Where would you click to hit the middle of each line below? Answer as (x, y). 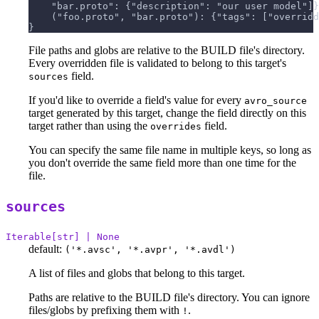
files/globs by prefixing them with (105, 310)
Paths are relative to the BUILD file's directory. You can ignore (169, 297)
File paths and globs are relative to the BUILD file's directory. (167, 51)
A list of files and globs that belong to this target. (137, 273)
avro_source (276, 101)
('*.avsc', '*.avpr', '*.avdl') (150, 250)
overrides (176, 127)
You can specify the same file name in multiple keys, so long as (170, 150)
